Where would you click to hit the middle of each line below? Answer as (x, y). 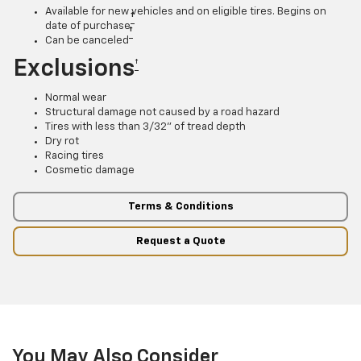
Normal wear (76, 98)
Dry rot (62, 142)
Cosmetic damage (90, 171)
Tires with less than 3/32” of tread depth (145, 127)
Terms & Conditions (180, 206)
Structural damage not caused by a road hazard (162, 113)
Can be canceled (87, 41)
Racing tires (75, 156)
